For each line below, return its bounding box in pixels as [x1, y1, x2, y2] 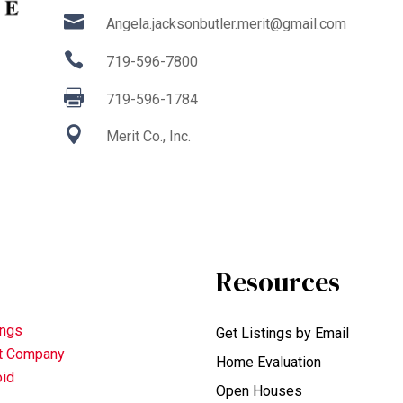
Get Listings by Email [216, 325, 350, 342]
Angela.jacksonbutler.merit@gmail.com [106, 15, 347, 33]
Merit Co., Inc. [106, 128, 192, 146]
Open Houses [216, 382, 303, 399]
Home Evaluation [216, 354, 322, 371]
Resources [216, 263, 341, 300]
